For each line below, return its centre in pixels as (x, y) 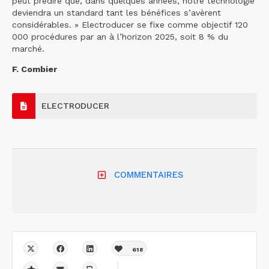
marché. (28, 48)
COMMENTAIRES (148, 175)
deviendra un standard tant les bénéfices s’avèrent (116, 12)
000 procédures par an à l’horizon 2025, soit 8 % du (120, 36)
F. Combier (35, 69)
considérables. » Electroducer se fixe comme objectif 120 (130, 24)
